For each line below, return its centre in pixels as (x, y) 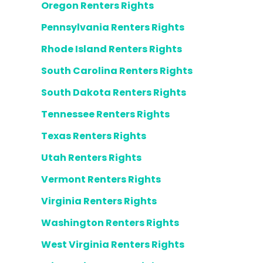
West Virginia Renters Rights (113, 245)
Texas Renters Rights (94, 136)
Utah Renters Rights (91, 158)
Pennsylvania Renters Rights (113, 27)
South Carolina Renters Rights (117, 71)
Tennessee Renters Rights (105, 114)
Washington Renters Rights (110, 223)
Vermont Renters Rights (101, 179)
